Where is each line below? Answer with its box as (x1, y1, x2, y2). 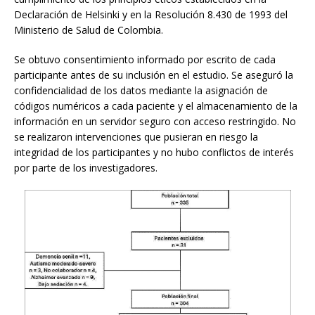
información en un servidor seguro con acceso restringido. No (14, 114, 296, 128)
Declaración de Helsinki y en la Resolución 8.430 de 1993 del (14, 7, 288, 21)
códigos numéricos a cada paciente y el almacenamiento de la (14, 98, 297, 112)
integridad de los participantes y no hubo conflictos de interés (14, 145, 294, 159)
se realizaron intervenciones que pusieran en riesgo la (14, 129, 258, 143)
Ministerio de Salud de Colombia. (14, 22, 163, 37)
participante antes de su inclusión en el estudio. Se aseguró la (14, 67, 293, 82)
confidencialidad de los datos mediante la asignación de (14, 83, 268, 97)
